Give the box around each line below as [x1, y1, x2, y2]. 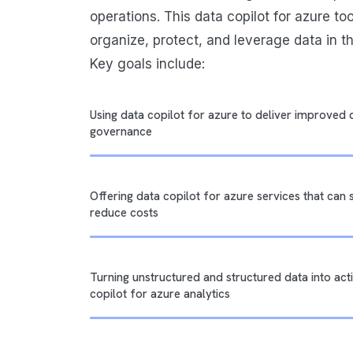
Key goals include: [90, 56, 205, 72]
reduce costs [90, 205, 158, 221]
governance [90, 124, 152, 140]
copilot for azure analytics [90, 286, 230, 303]
